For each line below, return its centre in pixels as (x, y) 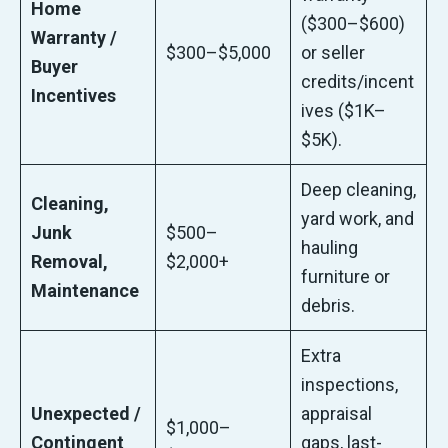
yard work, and (358, 219)
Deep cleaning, (359, 190)
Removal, (70, 262)
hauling (330, 248)
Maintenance (85, 291)
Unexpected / (86, 414)
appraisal (337, 414)
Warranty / (74, 38)
